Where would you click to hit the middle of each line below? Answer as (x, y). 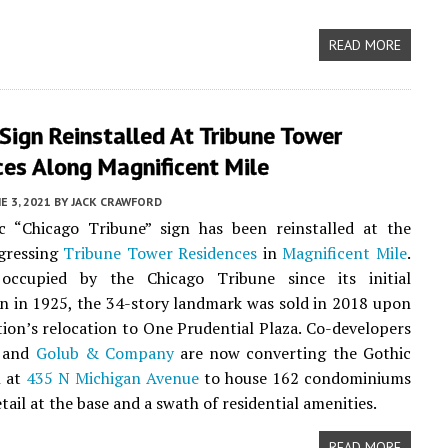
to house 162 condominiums (304, 378)
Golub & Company (104, 353)
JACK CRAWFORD (116, 201)
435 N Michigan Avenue (112, 378)
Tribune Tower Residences (160, 253)
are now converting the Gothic (292, 353)
